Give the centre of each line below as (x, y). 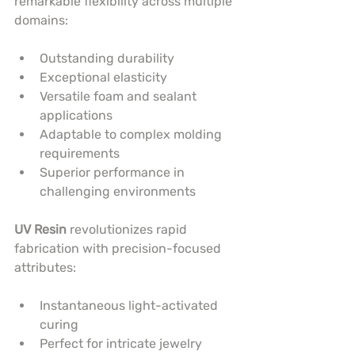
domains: (41, 21)
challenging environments (118, 192)
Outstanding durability (107, 59)
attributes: (45, 268)
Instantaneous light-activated (130, 306)
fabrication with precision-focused (119, 249)
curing (59, 325)
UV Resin (40, 230)
